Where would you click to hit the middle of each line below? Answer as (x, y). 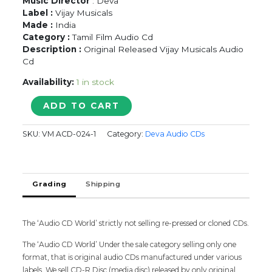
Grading (49, 184)
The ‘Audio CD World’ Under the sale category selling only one (130, 244)
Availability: (49, 82)
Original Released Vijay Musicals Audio (163, 49)
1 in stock (96, 82)
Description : (52, 49)
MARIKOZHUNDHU (64, 102)
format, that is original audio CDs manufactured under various (132, 257)
